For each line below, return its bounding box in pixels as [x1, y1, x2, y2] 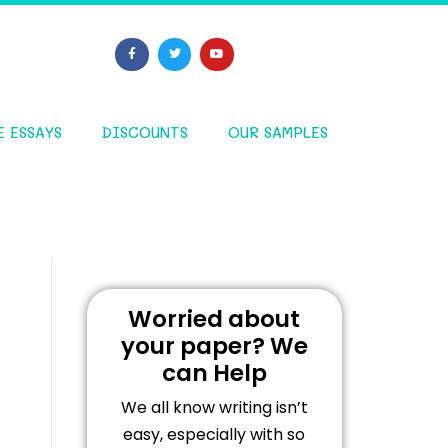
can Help [161, 356, 267, 389]
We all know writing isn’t [120, 395, 308, 419]
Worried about [128, 302, 301, 335]
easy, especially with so [123, 422, 306, 446]
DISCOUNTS [101, 121, 188, 142]
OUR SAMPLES [227, 121, 328, 142]
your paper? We [120, 329, 308, 362]
